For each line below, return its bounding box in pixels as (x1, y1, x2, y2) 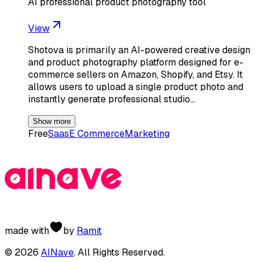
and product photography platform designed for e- (28, 56, 243, 68)
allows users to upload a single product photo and (28, 80, 243, 93)
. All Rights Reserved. (74, 246, 165, 258)
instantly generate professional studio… (28, 92, 195, 105)
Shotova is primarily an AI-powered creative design (28, 43, 250, 56)
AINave (41, 246, 74, 258)
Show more (33, 116, 71, 126)
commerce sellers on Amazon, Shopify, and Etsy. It (28, 68, 243, 81)
